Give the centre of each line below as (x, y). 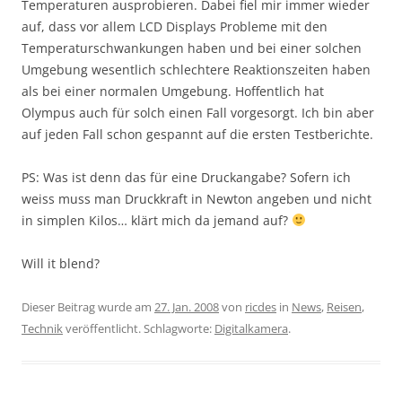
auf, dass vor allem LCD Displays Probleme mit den (175, 26)
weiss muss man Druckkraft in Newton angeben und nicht (197, 199)
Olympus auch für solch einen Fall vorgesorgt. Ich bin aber (198, 113)
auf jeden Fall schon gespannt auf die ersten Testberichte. (197, 134)
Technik (42, 328)
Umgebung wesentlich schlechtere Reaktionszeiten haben (196, 70)
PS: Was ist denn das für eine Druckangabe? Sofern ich (186, 177)
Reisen (344, 307)
